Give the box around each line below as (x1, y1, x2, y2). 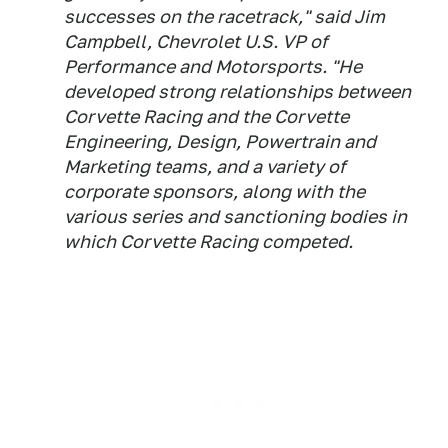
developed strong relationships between (64, 80, 411, 102)
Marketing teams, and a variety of (64, 155, 346, 177)
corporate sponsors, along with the (64, 180, 365, 202)
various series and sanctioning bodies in (64, 205, 407, 227)
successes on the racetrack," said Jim (64, 5, 385, 27)
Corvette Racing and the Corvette (64, 105, 349, 127)
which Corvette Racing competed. (64, 230, 353, 252)
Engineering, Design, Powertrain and (64, 130, 376, 152)
